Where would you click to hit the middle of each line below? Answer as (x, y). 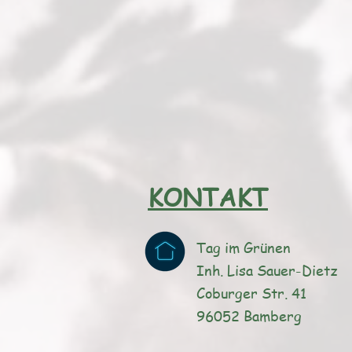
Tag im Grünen (244, 247)
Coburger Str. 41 (251, 293)
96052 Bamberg (249, 315)
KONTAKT (208, 196)
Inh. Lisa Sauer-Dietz (267, 270)
